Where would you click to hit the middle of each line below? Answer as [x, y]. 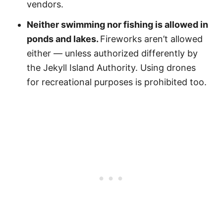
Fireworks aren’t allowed [151, 39]
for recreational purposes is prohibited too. [117, 82]
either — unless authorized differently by [112, 53]
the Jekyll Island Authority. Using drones [111, 68]
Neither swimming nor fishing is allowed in [117, 25]
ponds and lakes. [63, 39]
